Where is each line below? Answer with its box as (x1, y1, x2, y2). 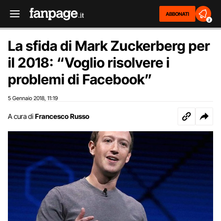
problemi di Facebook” (8, 71, 152, 88)
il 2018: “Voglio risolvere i (8, 54, 170, 71)
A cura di (8, 112, 34, 120)
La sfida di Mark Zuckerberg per (8, 37, 210, 54)
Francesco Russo (35, 112, 89, 120)
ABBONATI (166, 11, 189, 17)
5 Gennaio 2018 (8, 95, 44, 102)
